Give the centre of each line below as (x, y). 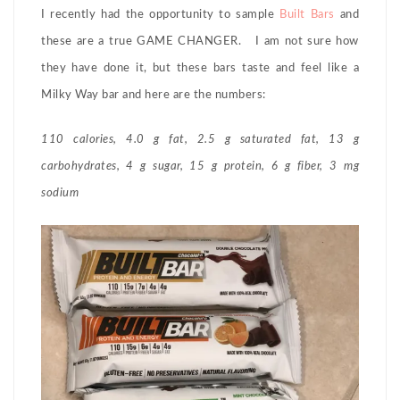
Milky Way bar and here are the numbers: (154, 96)
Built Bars (304, 15)
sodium (60, 194)
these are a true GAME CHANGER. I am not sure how (200, 42)
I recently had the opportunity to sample (158, 15)
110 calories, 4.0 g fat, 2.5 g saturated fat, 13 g (200, 140)
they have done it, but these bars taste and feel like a (200, 69)
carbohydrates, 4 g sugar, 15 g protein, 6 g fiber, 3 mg (200, 167)
